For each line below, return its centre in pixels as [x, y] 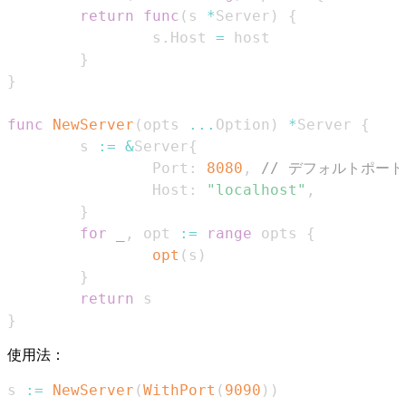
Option [243, 124]
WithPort [179, 390]
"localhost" [256, 189]
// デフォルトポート [333, 168]
